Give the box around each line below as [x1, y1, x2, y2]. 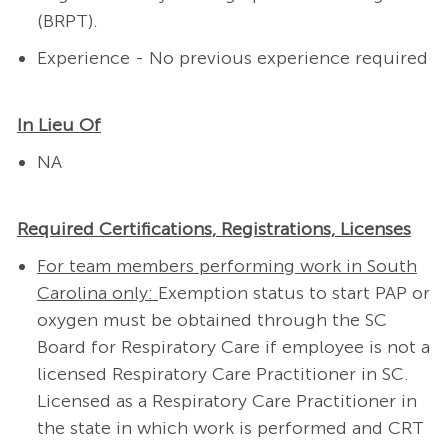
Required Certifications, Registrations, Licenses [16, 218, 411, 241]
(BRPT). [36, 10, 103, 33]
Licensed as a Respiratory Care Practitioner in [36, 390, 417, 413]
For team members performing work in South [36, 255, 417, 278]
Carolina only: [36, 282, 158, 305]
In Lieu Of [16, 114, 101, 137]
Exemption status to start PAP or [157, 282, 430, 305]
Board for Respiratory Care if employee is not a [36, 336, 430, 359]
